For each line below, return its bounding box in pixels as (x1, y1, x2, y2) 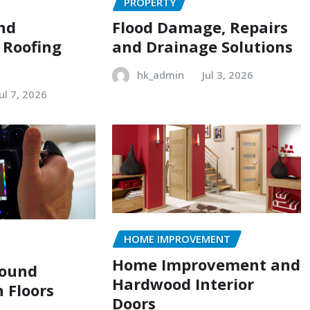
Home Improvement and (111, 254, 300, 275)
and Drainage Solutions (111, 36, 293, 57)
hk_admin (136, 68, 184, 82)
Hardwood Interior (111, 273, 254, 295)
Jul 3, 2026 (201, 68, 253, 82)
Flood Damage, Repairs (111, 17, 288, 38)
